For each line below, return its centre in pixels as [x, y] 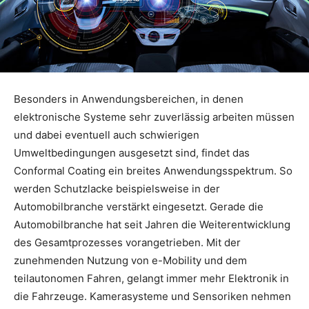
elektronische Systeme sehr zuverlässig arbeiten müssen [154, 117]
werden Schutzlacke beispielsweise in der [117, 189]
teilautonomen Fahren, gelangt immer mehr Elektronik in [151, 279]
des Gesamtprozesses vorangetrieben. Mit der [127, 243]
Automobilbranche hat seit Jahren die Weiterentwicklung [152, 225]
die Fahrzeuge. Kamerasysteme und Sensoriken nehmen [152, 297]
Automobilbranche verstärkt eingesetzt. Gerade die [139, 207]
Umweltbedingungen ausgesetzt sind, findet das [132, 153]
